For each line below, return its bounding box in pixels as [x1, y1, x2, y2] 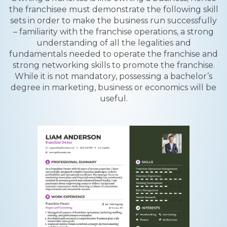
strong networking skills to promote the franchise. [12, 60, 215, 70]
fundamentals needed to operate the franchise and [9, 49, 218, 59]
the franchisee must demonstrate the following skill [9, 5, 218, 14]
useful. [99, 94, 128, 103]
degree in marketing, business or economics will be [11, 83, 216, 92]
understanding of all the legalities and [36, 38, 191, 48]
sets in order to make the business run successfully [10, 16, 217, 25]
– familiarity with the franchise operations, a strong [13, 27, 214, 36]
